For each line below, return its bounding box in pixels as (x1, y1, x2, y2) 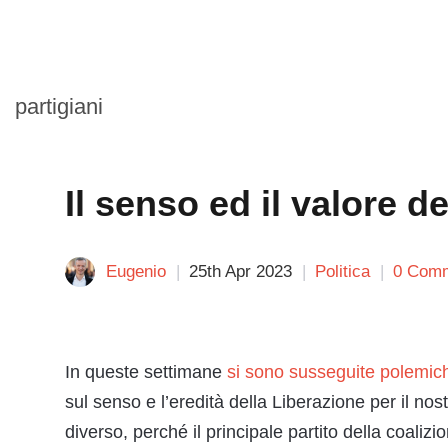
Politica (315, 262, 370, 281)
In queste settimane (65, 362, 227, 382)
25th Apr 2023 (189, 262, 292, 281)
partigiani (15, 94, 103, 119)
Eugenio (106, 262, 166, 281)
